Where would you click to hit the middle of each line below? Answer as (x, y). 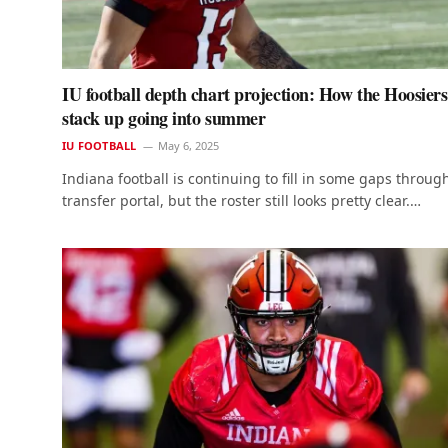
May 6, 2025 (189, 145)
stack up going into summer (164, 117)
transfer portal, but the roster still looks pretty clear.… (241, 200)
